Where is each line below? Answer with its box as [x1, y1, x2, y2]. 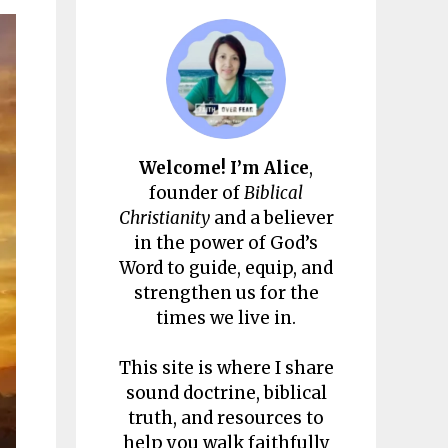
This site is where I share [118, 357, 334, 380]
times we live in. [156, 306, 296, 329]
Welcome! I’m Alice [139, 156, 309, 179]
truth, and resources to [128, 407, 324, 430]
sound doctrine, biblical [125, 382, 327, 405]
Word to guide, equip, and [119, 256, 333, 279]
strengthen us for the [133, 281, 319, 304]
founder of [149, 181, 244, 204]
